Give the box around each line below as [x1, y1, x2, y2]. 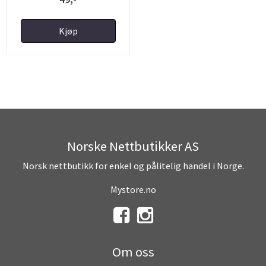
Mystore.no [110, 183, 156, 195]
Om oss [112, 243, 154, 260]
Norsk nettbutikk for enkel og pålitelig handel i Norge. [22, 159, 244, 172]
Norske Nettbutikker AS [67, 137, 199, 154]
